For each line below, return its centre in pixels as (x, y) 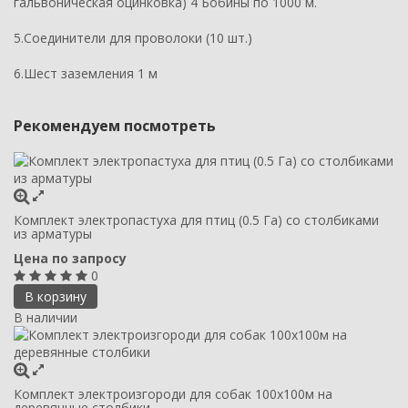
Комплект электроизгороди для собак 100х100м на (173, 393)
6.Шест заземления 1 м (87, 73)
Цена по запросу (70, 258)
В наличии (46, 317)
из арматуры (53, 233)
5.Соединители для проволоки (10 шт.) (133, 37)
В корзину (56, 296)
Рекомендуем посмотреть (115, 125)
